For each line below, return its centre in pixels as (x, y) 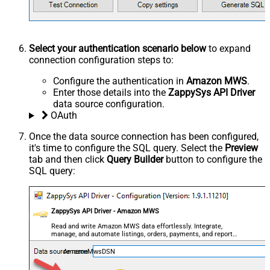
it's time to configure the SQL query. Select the (127, 148)
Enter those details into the (111, 93)
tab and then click (68, 160)
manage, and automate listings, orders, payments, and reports (144, 234)
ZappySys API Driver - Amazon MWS (105, 212)
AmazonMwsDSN (89, 252)
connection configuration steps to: (101, 60)
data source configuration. (109, 104)
